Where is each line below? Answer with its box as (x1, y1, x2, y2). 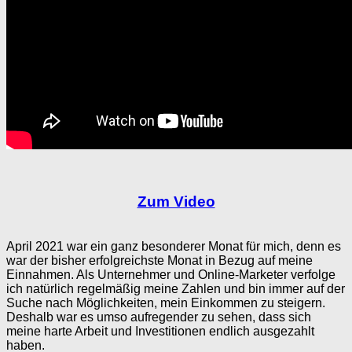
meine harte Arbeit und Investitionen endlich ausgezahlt (6, 324, 314, 339)
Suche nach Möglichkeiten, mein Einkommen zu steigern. (6, 296, 325, 310)
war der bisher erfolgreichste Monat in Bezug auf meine (6, 254, 313, 268)
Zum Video (137, 193, 215, 211)
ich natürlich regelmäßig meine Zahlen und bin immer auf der (6, 282, 345, 296)
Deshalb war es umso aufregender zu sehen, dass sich (6, 310, 311, 324)
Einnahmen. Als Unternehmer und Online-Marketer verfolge (6, 268, 335, 282)
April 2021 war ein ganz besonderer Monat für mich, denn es (6, 240, 341, 254)
